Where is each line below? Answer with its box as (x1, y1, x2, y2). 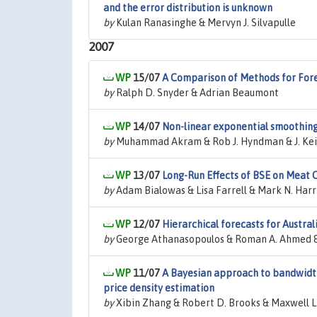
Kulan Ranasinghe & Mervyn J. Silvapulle (114, 17, 296, 28)
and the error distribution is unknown (103, 2, 272, 13)
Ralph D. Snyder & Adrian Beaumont (114, 87, 279, 98)
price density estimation (103, 282, 214, 294)
